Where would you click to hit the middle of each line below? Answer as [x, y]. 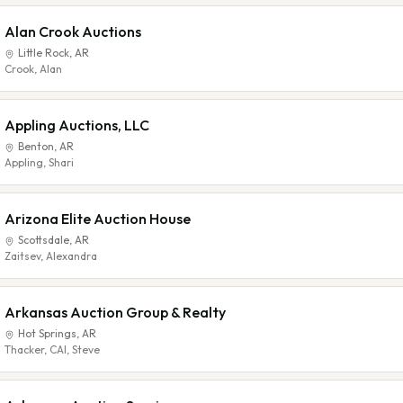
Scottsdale [44, 240]
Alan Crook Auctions [73, 31]
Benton [36, 146]
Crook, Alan [33, 69]
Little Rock [44, 53]
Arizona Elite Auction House [98, 219]
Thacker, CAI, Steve [52, 349]
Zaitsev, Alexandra [51, 256]
